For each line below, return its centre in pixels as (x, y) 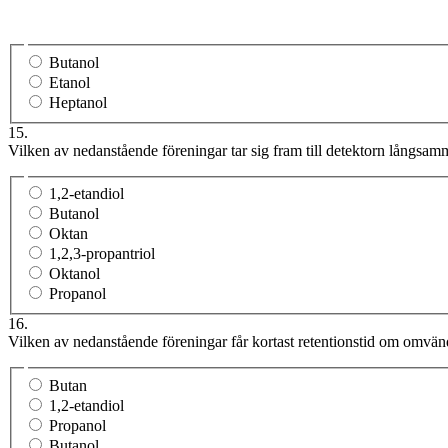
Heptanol (78, 102)
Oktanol (74, 274)
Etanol (69, 82)
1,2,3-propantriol (102, 254)
